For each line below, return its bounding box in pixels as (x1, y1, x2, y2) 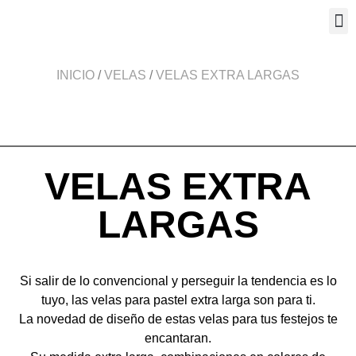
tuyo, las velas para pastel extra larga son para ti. (41, 292, 315, 307)
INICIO (56, 68, 95, 82)
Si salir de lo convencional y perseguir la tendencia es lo (19, 273, 337, 288)
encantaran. (145, 331, 211, 345)
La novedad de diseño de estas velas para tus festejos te (18, 311, 338, 326)
